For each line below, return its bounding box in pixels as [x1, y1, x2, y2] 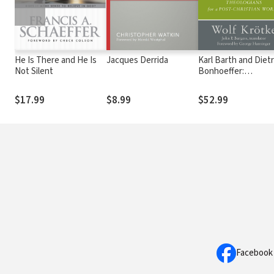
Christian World [198, 86, 256, 100]
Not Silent [15, 64, 53, 78]
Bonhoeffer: [198, 64, 244, 78]
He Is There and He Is [15, 53, 97, 67]
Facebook [236, 246, 273, 259]
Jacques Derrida [106, 53, 168, 67]
